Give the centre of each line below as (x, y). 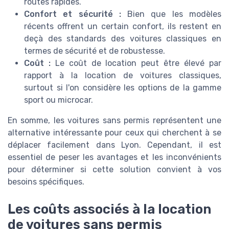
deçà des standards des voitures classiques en (123, 38)
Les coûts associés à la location (109, 209)
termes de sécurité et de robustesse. (95, 51)
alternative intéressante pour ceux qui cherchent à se (114, 132)
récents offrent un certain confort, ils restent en (123, 26)
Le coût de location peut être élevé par (136, 63)
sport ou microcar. (59, 100)
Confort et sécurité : (73, 14)
